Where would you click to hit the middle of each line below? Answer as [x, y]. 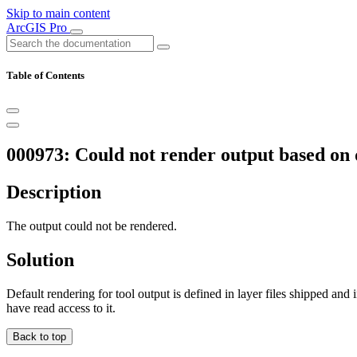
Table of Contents [45, 76]
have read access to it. [61, 308]
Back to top [39, 336]
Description [54, 192]
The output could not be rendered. [92, 226]
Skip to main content [58, 13]
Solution [40, 259]
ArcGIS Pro [38, 27]
